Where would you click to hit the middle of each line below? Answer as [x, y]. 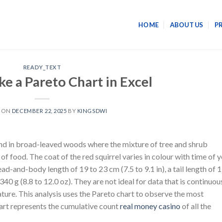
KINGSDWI [92, 111]
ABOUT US [187, 25]
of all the [196, 206]
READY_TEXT [42, 67]
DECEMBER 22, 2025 [39, 111]
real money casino [150, 206]
